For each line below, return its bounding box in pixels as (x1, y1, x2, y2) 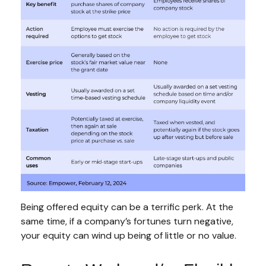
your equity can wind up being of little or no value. (21, 229, 236, 242)
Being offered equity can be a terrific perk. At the (21, 201, 233, 214)
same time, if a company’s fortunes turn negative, (21, 215, 233, 228)
